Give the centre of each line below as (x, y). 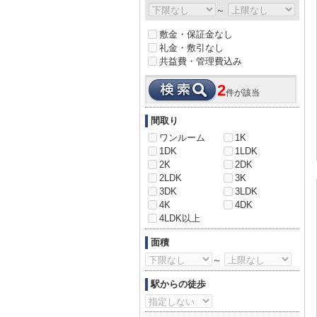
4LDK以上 (180, 218)
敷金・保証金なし (196, 34)
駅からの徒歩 (178, 284)
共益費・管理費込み (201, 61)
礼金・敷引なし (191, 48)
